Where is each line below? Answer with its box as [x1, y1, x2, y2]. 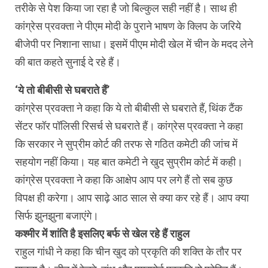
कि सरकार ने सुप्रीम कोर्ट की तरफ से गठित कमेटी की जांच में [15, 137, 237, 150]
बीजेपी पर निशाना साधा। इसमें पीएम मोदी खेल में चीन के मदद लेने [15, 37, 253, 50]
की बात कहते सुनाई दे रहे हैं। [15, 55, 121, 68]
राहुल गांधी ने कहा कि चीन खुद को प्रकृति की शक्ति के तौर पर [15, 245, 242, 258]
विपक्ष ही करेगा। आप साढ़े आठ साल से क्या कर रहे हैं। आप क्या [15, 191, 249, 204]
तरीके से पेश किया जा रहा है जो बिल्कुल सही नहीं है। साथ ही [15, 1, 237, 14]
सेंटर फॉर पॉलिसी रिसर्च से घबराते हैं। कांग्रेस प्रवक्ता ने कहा [15, 119, 243, 132]
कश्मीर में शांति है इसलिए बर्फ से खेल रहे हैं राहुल [15, 227, 190, 240]
